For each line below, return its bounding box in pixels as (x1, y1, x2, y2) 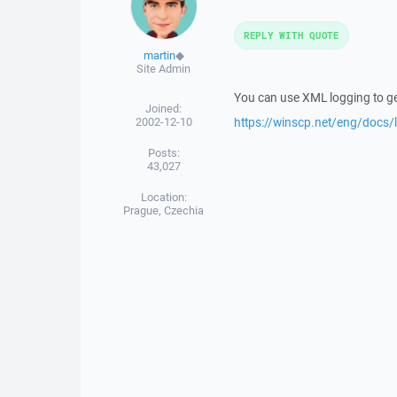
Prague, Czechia (123, 203, 205, 218)
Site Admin (136, 61, 191, 76)
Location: (140, 190, 187, 205)
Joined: (145, 101, 183, 116)
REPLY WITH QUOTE (243, 28, 339, 42)
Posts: (147, 145, 180, 160)
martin (143, 48, 175, 63)
